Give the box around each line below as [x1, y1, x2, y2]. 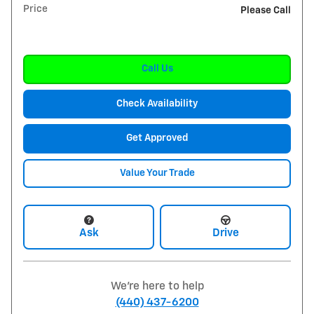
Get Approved [126, 133, 188, 144]
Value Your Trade [119, 168, 195, 179]
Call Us [141, 64, 173, 74]
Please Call [240, 6, 291, 15]
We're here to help [110, 281, 204, 292]
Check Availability [116, 98, 198, 109]
